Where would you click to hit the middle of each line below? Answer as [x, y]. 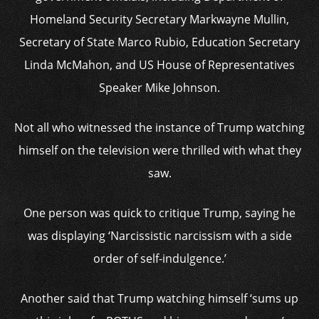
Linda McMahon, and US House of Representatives [159, 65]
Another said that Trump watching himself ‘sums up [159, 298]
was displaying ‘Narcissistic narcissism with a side [159, 236]
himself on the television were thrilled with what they [159, 150]
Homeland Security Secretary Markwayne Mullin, [159, 19]
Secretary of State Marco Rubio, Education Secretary [159, 42]
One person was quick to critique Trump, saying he [159, 213]
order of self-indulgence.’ [159, 258]
